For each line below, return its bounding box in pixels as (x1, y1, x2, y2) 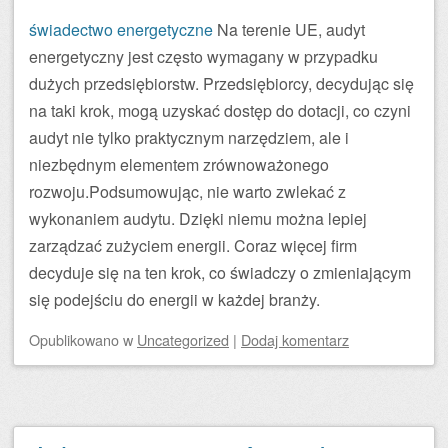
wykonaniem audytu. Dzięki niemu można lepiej (29, 206, 367, 230)
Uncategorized (137, 328, 229, 350)
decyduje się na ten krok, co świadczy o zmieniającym (29, 260, 411, 284)
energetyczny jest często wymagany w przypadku (29, 44, 378, 68)
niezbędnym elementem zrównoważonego (29, 152, 329, 176)
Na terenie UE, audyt (213, 17, 365, 41)
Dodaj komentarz (241, 328, 349, 350)
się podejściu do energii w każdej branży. (29, 287, 320, 311)
